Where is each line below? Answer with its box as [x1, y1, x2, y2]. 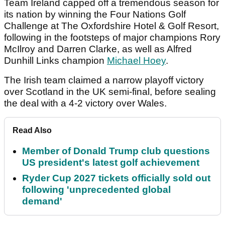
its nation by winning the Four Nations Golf [4, 9, 186, 20]
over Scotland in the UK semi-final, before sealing [4, 86, 216, 97]
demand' [22, 196, 62, 207]
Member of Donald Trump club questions [22, 146, 210, 157]
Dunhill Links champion [4, 55, 107, 66]
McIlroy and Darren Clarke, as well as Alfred [4, 44, 192, 55]
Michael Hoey [107, 55, 166, 66]
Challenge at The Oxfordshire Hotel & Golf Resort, [4, 21, 219, 32]
